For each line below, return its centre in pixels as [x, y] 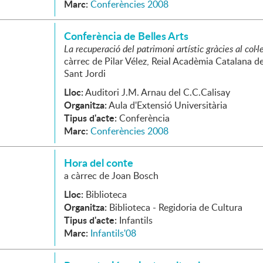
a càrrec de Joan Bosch [111, 176]
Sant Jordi [85, 73]
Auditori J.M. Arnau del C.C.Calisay [158, 92]
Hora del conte [99, 163]
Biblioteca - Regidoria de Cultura [176, 207]
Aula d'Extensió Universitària [168, 105]
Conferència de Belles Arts [126, 36]
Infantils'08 [113, 233]
